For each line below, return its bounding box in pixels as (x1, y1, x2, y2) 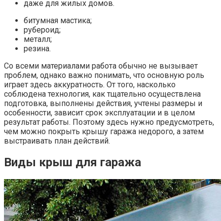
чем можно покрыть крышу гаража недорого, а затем (4, 127, 204, 137)
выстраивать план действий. (4, 136, 110, 146)
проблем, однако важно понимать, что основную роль (4, 71, 204, 80)
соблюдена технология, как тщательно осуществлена (4, 89, 201, 99)
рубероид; (24, 25, 61, 35)
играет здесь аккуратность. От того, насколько (4, 80, 176, 90)
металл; (24, 35, 52, 44)
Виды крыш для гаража (4, 155, 141, 170)
